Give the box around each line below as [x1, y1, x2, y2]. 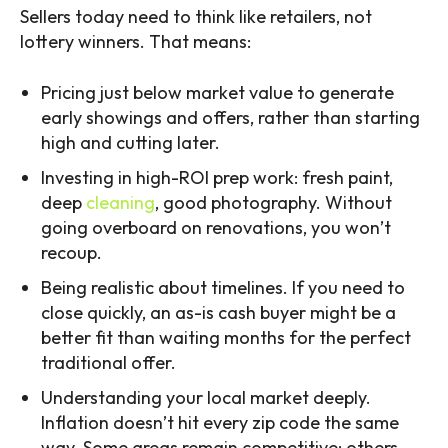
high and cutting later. [41, 131, 220, 155]
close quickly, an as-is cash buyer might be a [41, 301, 396, 325]
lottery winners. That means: [20, 30, 251, 54]
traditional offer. [41, 351, 176, 375]
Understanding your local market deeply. [41, 386, 371, 410]
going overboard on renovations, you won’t [41, 216, 391, 240]
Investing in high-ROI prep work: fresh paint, [41, 166, 393, 190]
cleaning [86, 191, 155, 215]
